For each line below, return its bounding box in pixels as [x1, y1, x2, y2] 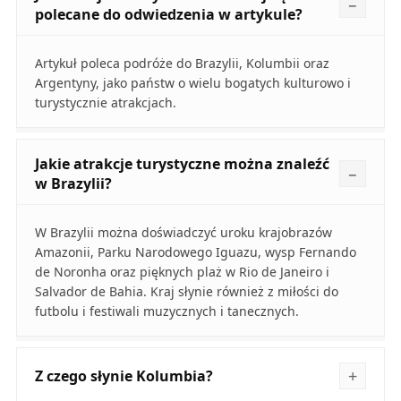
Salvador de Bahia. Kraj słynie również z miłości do [34, 283, 338, 301]
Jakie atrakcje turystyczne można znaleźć [34, 154, 329, 175]
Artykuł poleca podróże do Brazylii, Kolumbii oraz [34, 55, 329, 73]
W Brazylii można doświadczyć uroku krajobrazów [34, 224, 332, 242]
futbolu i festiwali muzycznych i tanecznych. [34, 303, 299, 320]
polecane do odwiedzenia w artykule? [34, 4, 303, 25]
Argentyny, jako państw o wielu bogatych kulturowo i [34, 74, 351, 92]
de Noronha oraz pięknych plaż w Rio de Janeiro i [34, 263, 329, 281]
